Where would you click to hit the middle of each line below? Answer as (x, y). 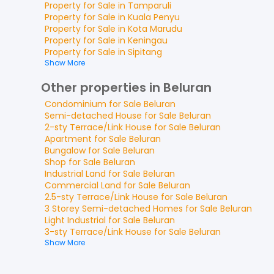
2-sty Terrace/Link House (98, 127)
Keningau (148, 40)
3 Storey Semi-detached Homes (114, 209)
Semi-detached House (93, 116)
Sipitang (145, 52)
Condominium (76, 104)
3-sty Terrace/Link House (98, 232)
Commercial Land (83, 185)
